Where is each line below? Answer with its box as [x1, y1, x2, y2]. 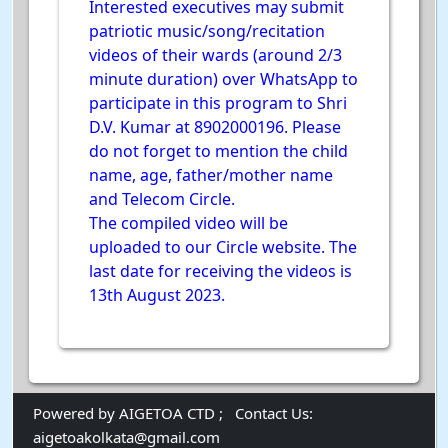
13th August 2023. [89, 283, 225, 306]
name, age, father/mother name [89, 163, 333, 186]
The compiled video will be [89, 211, 288, 234]
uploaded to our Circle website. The [89, 235, 357, 258]
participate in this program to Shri [89, 91, 347, 114]
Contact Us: [235, 402, 313, 423]
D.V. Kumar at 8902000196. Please [89, 115, 341, 138]
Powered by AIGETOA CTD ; [33, 402, 235, 423]
